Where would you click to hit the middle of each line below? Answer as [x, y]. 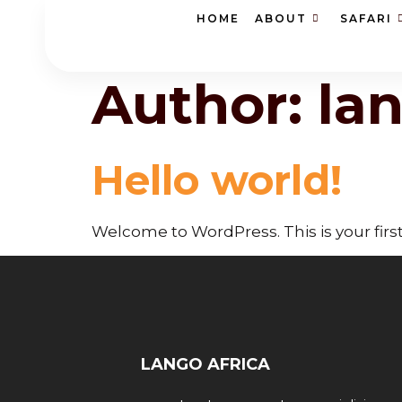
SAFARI [367, 18]
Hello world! [217, 180]
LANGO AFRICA [205, 365]
